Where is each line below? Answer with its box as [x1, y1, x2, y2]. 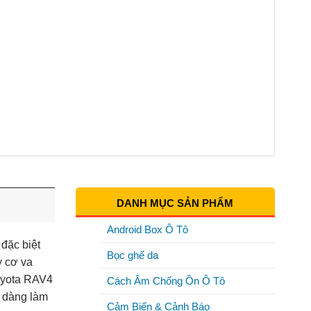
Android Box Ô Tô [106, 223, 188, 235]
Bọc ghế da [106, 249, 158, 261]
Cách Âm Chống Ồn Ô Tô [106, 274, 225, 287]
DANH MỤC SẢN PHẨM [117, 196, 234, 209]
